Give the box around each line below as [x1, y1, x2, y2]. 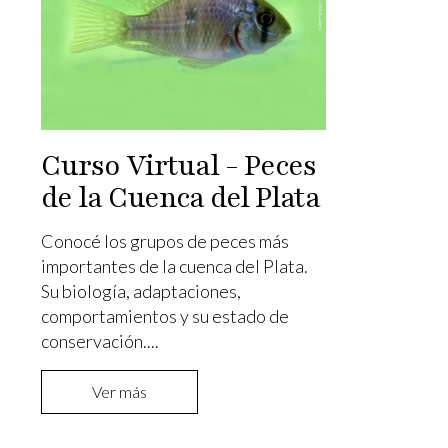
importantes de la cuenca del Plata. [40, 254, 308, 277]
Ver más [91, 381, 147, 401]
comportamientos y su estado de [40, 304, 289, 327]
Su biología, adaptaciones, [40, 279, 241, 302]
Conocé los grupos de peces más [40, 229, 289, 252]
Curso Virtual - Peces [40, 146, 316, 185]
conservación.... [40, 329, 159, 352]
